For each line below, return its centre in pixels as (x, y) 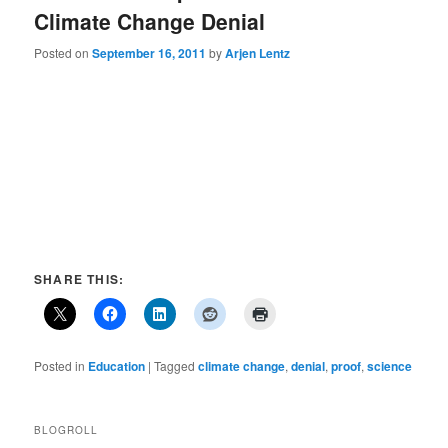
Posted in (60, 365)
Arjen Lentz (258, 52)
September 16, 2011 (149, 52)
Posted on (63, 52)
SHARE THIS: (79, 278)
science (390, 365)
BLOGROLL (66, 430)
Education (117, 365)
